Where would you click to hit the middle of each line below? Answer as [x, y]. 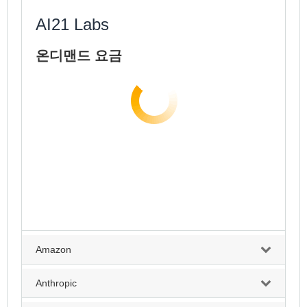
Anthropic [56, 283]
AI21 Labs [72, 24]
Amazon [53, 249]
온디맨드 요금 [79, 56]
